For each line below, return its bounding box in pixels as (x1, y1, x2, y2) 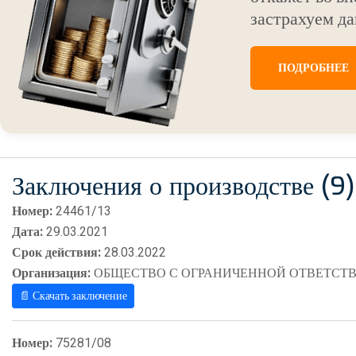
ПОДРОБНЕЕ (278, 60, 349, 77)
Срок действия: (12, 243, 101, 263)
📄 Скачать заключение (19, 288, 127, 305)
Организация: (12, 264, 91, 284)
